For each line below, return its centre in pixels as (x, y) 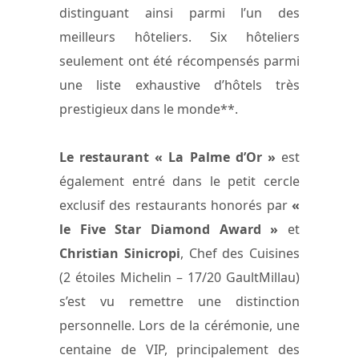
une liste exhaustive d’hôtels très (179, 85)
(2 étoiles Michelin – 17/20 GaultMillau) (179, 277)
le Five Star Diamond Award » (169, 229)
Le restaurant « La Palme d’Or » (167, 157)
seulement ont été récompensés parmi (179, 61)
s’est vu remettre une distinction (179, 301)
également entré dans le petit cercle (179, 181)
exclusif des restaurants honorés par (175, 205)
